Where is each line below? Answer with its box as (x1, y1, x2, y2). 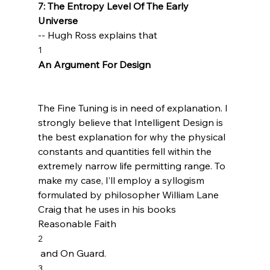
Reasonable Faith (37, 217, 116, 230)
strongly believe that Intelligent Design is (37, 116, 225, 128)
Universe (37, 14, 80, 27)
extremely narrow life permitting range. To (37, 159, 228, 172)
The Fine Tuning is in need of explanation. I (37, 101, 230, 114)
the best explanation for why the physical (37, 130, 228, 143)
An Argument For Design (37, 58, 151, 71)
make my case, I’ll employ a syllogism (37, 174, 207, 186)
